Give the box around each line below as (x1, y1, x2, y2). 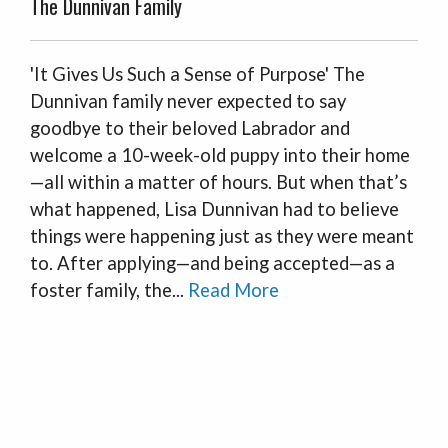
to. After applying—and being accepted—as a (30, 252, 395, 274)
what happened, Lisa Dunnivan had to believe (30, 198, 399, 220)
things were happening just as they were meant (30, 225, 414, 247)
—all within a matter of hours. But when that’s (30, 171, 407, 193)
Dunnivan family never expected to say (30, 90, 346, 112)
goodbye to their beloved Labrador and (30, 117, 350, 139)
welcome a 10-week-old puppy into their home (30, 144, 410, 166)
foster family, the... (30, 279, 188, 301)
